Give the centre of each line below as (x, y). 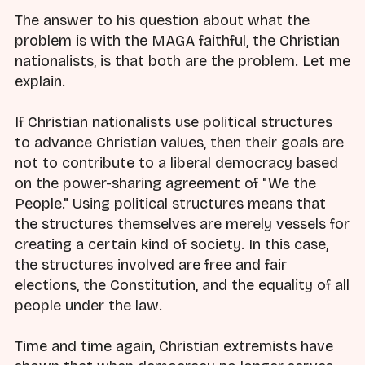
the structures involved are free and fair (151, 265)
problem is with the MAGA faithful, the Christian (177, 40)
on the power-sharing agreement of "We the (165, 184)
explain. (40, 81)
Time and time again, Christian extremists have (174, 347)
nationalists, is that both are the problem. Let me (182, 61)
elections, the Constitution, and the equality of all (182, 286)
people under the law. (88, 306)
